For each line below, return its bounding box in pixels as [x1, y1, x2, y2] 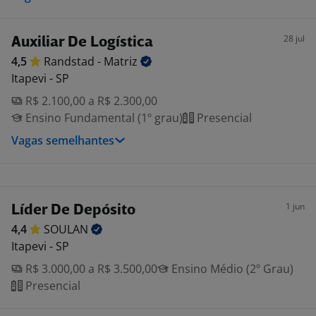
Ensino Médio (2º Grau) [169, 261, 293, 276]
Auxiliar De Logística [11, 35, 153, 50]
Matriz [104, 54, 140, 69]
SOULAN [44, 221, 91, 237]
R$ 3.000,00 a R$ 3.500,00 [23, 261, 157, 276]
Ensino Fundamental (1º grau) [23, 110, 183, 126]
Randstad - [44, 54, 104, 69]
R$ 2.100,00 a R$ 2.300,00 [23, 93, 157, 109]
